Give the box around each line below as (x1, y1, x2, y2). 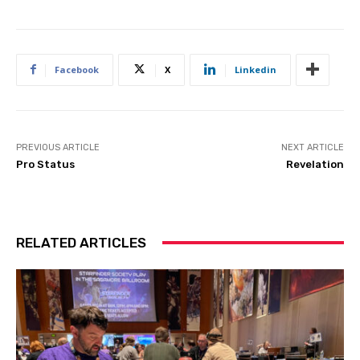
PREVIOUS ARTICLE (16, 141, 100, 153)
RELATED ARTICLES (16, 234, 146, 251)
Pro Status (16, 157, 75, 170)
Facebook (55, 63, 99, 76)
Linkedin (235, 63, 276, 76)
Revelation (285, 157, 344, 170)
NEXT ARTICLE (280, 141, 344, 153)
